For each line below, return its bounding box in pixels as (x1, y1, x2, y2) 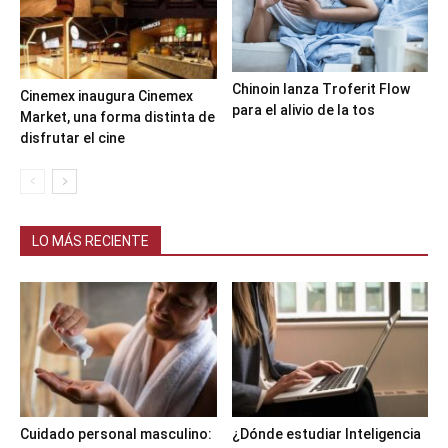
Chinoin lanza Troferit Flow (231, 81, 410, 98)
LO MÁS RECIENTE (32, 233, 149, 250)
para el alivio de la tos (231, 102, 375, 119)
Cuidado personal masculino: (20, 426, 212, 443)
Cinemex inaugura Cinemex (20, 88, 193, 105)
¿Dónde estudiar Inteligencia (231, 426, 421, 443)
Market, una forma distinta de (20, 109, 215, 126)
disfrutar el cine (20, 130, 125, 147)
